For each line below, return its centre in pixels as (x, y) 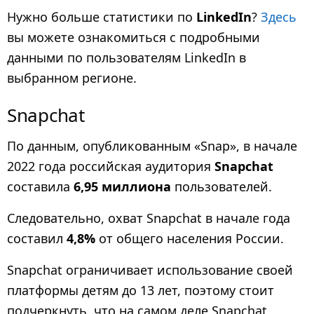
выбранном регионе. (72, 78)
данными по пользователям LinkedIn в (127, 58)
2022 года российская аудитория (111, 166)
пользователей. (221, 186)
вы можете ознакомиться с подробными (134, 37)
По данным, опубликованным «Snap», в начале (152, 145)
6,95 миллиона (122, 186)
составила (40, 186)
